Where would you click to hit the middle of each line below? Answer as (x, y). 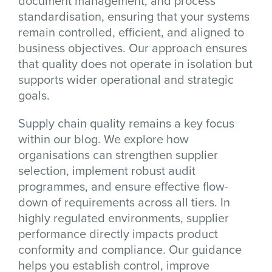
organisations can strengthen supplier (118, 155)
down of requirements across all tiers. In (124, 202)
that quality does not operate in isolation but (135, 63)
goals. (34, 95)
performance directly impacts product (118, 233)
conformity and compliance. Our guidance (130, 249)
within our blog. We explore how (104, 139)
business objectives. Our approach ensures (133, 48)
